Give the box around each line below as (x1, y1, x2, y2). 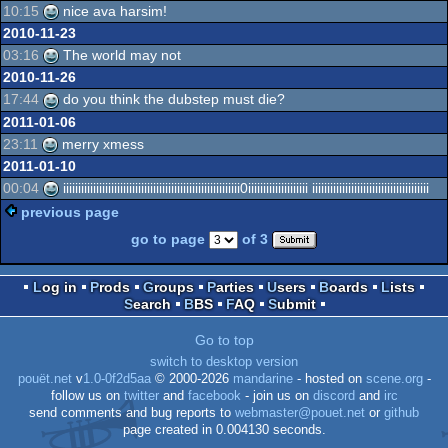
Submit (276, 296, 316, 312)
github (384, 406, 419, 420)
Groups (154, 279, 194, 295)
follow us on (50, 389, 124, 403)
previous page (21, 204, 119, 220)
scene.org (365, 372, 423, 386)
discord (312, 389, 355, 403)
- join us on (240, 389, 313, 403)
